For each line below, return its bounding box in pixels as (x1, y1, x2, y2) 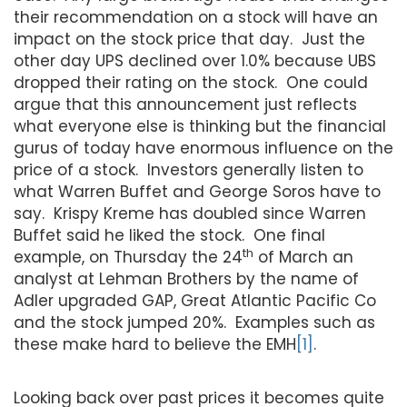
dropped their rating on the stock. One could (14, 71, 368, 94)
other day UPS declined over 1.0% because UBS (14, 49, 376, 72)
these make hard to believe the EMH (14, 333, 296, 355)
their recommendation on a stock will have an (14, 5, 378, 28)
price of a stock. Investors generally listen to (14, 158, 363, 181)
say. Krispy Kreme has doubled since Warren (14, 202, 366, 224)
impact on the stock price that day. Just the (14, 27, 365, 50)
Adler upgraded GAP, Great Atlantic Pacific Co (14, 289, 376, 312)
